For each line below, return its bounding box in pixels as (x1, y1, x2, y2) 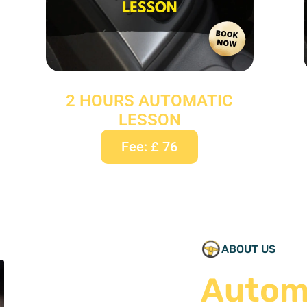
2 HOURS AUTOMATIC (66, 90, 234, 110)
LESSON (118, 110, 181, 130)
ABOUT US (221, 242, 275, 256)
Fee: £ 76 (121, 138, 178, 155)
